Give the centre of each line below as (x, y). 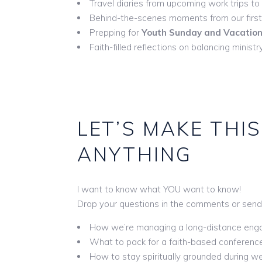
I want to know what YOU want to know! (159, 189)
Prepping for (116, 32)
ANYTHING (135, 154)
